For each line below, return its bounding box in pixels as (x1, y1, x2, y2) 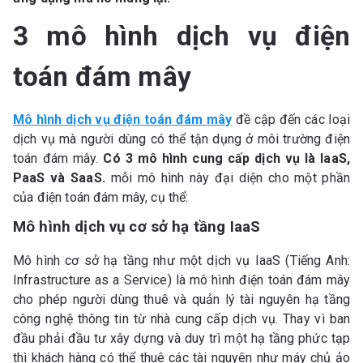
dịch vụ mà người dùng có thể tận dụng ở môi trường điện (13, 131, 350, 147)
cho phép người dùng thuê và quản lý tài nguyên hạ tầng (13, 292, 350, 307)
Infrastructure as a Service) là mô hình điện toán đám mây (13, 272, 350, 288)
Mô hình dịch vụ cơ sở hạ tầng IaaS (13, 218, 261, 236)
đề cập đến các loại (232, 112, 350, 127)
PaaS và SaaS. (13, 170, 105, 186)
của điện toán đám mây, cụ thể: (13, 190, 192, 205)
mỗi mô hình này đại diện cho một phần (105, 170, 351, 186)
